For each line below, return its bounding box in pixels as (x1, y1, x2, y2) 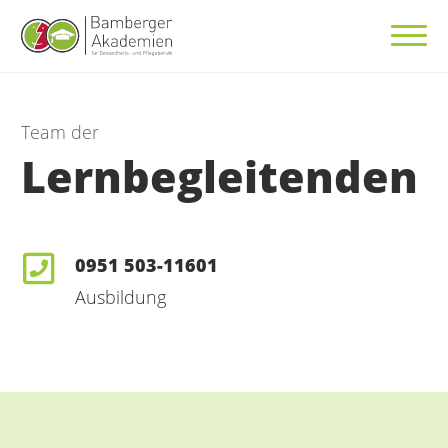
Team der (21, 119, 99, 144)
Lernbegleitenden (21, 147, 418, 207)
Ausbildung (75, 285, 166, 310)
